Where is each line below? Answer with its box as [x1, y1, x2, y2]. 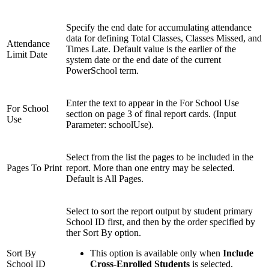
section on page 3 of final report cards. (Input [66, 109, 236, 119]
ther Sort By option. [66, 228, 141, 238]
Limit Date [7, 49, 47, 60]
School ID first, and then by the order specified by [66, 217, 255, 228]
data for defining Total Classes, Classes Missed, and [66, 33, 262, 44]
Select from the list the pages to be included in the [66, 152, 253, 163]
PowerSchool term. [66, 65, 139, 76]
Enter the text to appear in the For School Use [66, 98, 239, 109]
